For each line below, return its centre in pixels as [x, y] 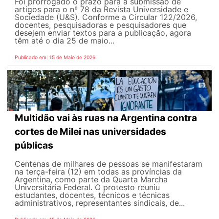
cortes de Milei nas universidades [90, 131]
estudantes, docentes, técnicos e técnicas [92, 195]
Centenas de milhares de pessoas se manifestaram [109, 164]
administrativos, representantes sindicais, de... [100, 203]
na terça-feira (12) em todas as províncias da [98, 171]
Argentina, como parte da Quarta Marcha [91, 179]
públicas [34, 145]
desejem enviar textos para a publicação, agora [103, 33]
